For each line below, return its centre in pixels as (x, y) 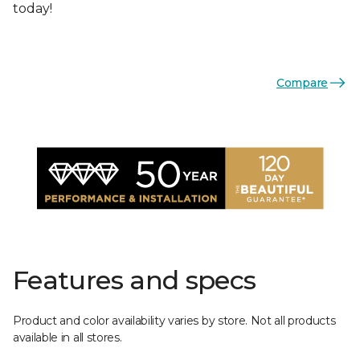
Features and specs (135, 280)
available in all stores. (67, 337)
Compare (302, 82)
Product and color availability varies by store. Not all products (174, 321)
